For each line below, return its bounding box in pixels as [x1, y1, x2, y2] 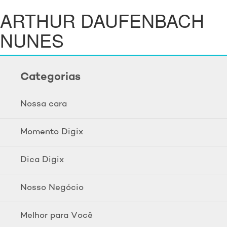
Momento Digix [20, 126, 83, 138]
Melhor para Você [20, 210, 93, 221]
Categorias [20, 69, 81, 85]
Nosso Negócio [20, 182, 84, 194]
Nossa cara [20, 98, 67, 110]
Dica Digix [20, 154, 64, 166]
